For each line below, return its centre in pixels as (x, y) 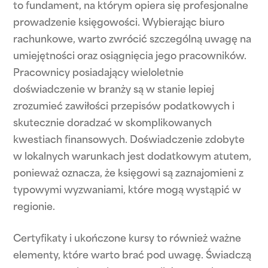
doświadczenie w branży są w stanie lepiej (114, 90)
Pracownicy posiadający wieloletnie (99, 74)
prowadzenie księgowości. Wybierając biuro (119, 23)
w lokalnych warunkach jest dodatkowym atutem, (133, 157)
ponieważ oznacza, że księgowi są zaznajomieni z (129, 174)
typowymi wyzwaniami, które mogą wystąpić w (127, 191)
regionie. (34, 208)
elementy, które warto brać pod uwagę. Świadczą (133, 256)
